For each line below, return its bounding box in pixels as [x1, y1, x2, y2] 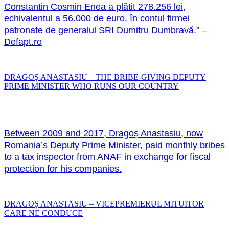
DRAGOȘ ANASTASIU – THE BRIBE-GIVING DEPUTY [4, 72, 206, 81]
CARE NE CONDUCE [4, 208, 83, 217]
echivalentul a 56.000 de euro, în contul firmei [4, 13, 190, 24]
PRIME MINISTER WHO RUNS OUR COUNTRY [4, 81, 179, 90]
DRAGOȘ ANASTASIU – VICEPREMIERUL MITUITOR [4, 199, 204, 208]
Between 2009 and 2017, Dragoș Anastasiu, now [4, 128, 203, 139]
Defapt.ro [4, 36, 42, 47]
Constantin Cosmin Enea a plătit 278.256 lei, [4, 1, 186, 12]
